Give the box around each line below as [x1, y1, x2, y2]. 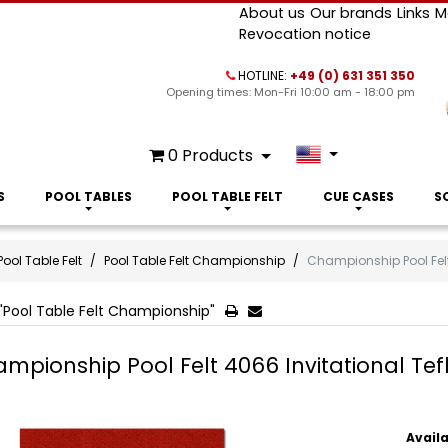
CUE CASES [322, 188, 394, 205]
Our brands [309, 3, 392, 23]
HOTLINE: [238, 67, 288, 84]
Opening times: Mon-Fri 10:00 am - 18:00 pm [166, 84, 416, 100]
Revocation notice [238, 24, 371, 44]
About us [238, 3, 305, 23]
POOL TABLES [44, 188, 132, 205]
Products [181, 144, 253, 167]
